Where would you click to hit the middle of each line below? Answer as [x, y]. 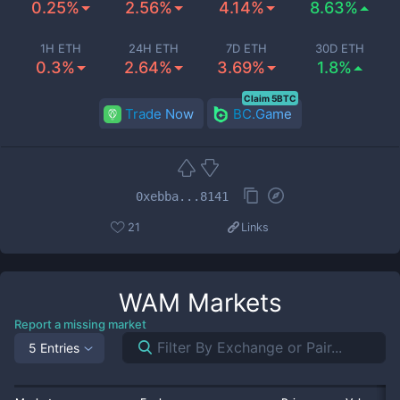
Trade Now [159, 114]
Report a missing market [80, 324]
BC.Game [262, 114]
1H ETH [61, 48]
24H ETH [154, 48]
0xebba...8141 [182, 196]
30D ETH [339, 48]
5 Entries [54, 347]
